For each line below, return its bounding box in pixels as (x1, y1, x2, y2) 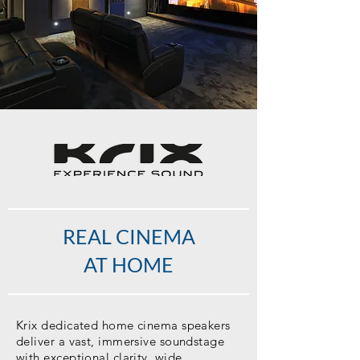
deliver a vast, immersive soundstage (16, 333, 225, 349)
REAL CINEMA (62, 224, 195, 248)
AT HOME (84, 252, 174, 276)
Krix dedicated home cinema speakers (16, 317, 231, 333)
